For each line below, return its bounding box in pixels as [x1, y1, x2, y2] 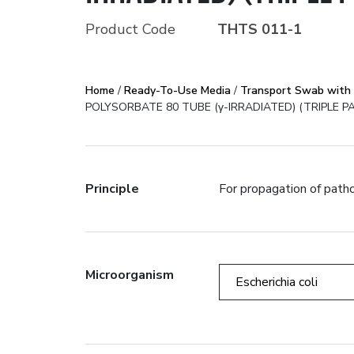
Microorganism [85, 266, 174, 284]
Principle [85, 180, 139, 198]
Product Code [85, 20, 179, 39]
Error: [208, 113, 240, 131]
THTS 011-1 [217, 20, 302, 39]
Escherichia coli [235, 273, 318, 291]
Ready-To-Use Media [123, 83, 231, 98]
